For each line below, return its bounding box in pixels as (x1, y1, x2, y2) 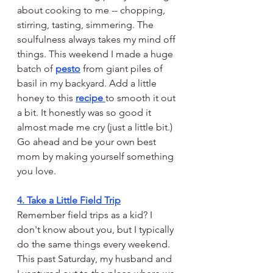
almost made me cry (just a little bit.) (17, 121, 175, 133)
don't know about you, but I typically (17, 224, 176, 236)
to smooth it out (105, 92, 178, 104)
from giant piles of (80, 63, 165, 75)
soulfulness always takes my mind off (17, 34, 178, 46)
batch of (17, 63, 55, 75)
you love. (17, 165, 56, 177)
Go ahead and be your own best (17, 136, 158, 148)
